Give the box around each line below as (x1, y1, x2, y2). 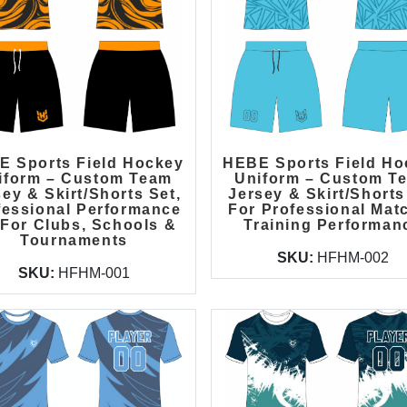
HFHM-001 (57, 265, 130, 281)
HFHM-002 (316, 250, 389, 265)
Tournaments (20, 233, 128, 248)
